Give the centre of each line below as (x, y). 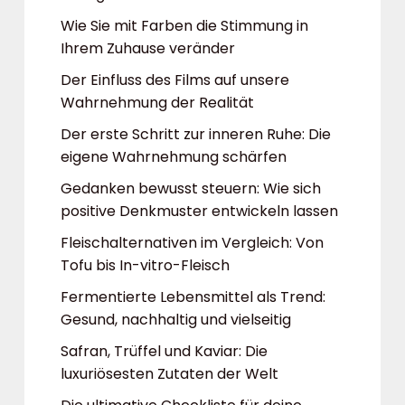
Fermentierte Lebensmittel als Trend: (193, 297)
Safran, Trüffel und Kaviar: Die (164, 351)
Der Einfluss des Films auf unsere (175, 80)
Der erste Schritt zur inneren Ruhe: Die (196, 134)
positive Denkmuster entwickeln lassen (199, 211)
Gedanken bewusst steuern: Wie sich (191, 188)
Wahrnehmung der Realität (157, 103)
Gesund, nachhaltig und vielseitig (176, 320)
